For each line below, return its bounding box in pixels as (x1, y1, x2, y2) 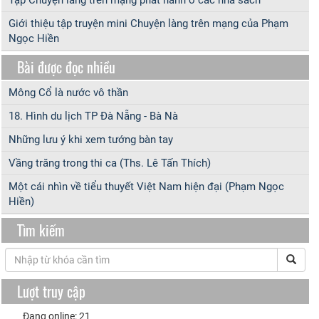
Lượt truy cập (16, 281, 85, 303)
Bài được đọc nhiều (16, 56, 115, 78)
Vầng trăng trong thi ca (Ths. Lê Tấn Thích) (9, 157, 211, 170)
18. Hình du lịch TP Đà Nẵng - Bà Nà (9, 110, 178, 123)
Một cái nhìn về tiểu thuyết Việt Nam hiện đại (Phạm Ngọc (9, 180, 284, 194)
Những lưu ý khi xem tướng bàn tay (9, 133, 173, 147)
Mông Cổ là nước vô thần (9, 86, 128, 100)
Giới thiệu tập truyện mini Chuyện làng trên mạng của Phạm (9, 17, 288, 31)
